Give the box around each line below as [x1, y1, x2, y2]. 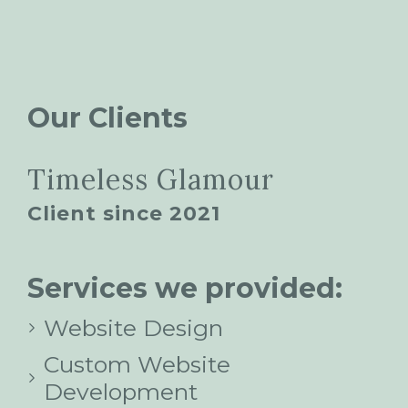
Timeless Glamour [27, 161, 274, 197]
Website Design [44, 313, 223, 342]
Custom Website [44, 350, 230, 378]
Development [44, 377, 198, 405]
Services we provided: [27, 270, 342, 305]
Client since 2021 [27, 200, 220, 226]
